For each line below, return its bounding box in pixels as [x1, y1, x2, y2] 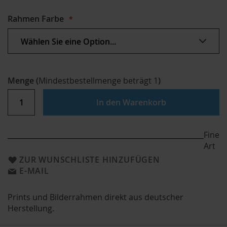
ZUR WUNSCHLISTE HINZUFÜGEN [19, 154, 160, 165]
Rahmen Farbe [8, 13, 64, 24]
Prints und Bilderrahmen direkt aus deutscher [8, 191, 183, 203]
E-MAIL [19, 165, 49, 176]
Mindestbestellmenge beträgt [39, 74, 154, 86]
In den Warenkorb [96, 96, 166, 108]
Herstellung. [8, 202, 54, 214]
